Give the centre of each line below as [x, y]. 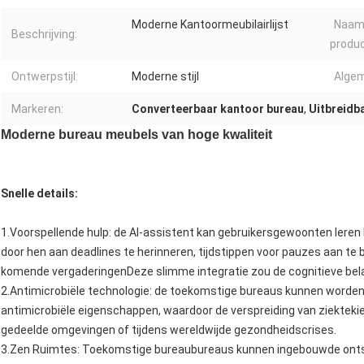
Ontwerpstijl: [45, 77]
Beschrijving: [44, 35]
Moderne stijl [165, 77]
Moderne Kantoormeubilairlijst [210, 25]
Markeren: [37, 109]
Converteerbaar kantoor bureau [218, 109]
